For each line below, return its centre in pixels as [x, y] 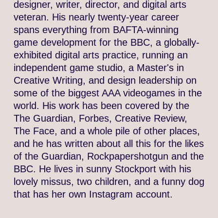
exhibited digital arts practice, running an [100, 55]
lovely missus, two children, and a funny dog [109, 182]
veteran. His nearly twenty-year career [96, 17]
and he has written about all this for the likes [109, 144]
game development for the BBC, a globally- [106, 43]
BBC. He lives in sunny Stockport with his [102, 169]
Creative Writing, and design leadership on [105, 81]
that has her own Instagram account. [93, 194]
